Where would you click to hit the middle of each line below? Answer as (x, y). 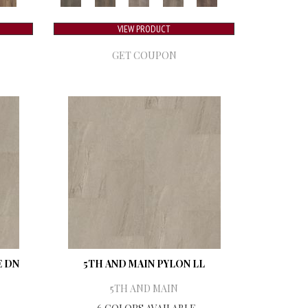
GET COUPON (144, 55)
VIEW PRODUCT (144, 29)
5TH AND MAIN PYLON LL (144, 263)
